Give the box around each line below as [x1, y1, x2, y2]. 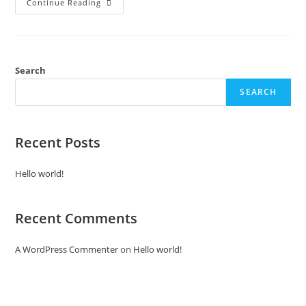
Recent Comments [15, 208, 138, 227]
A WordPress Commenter [15, 242, 119, 255]
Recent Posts [15, 133, 101, 152]
